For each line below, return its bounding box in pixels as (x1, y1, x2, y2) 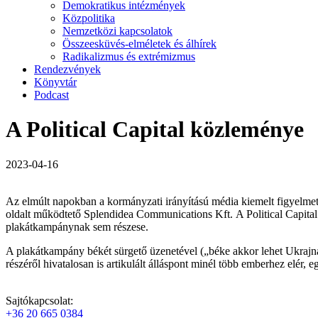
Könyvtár (34, 76, 77, 88)
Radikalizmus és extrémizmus (62, 50, 195, 62)
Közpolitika (62, 12, 115, 24)
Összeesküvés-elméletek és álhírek (62, 38, 216, 50)
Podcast (34, 89, 69, 101)
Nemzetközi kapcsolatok (62, 25, 172, 37)
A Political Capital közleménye (6, 116, 304, 143)
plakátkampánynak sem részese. (6, 220, 154, 233)
